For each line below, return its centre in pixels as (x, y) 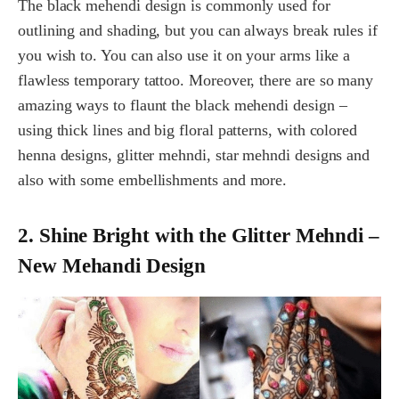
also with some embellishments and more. (159, 180)
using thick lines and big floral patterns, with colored (188, 130)
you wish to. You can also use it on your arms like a (184, 56)
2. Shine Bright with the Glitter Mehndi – (199, 236)
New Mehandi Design (112, 266)
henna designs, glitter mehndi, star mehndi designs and (194, 155)
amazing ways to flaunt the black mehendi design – (183, 106)
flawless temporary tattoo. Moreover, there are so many (196, 81)
